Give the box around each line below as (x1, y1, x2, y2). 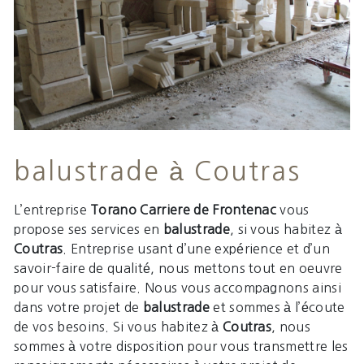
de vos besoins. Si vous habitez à (14, 320, 223, 334)
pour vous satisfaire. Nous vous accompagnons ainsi (14, 281, 342, 295)
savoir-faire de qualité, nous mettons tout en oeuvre (14, 262, 343, 275)
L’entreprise (14, 203, 91, 217)
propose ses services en (14, 223, 163, 236)
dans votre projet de (14, 301, 143, 314)
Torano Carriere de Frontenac (90, 203, 277, 217)
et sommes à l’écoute (209, 301, 345, 314)
